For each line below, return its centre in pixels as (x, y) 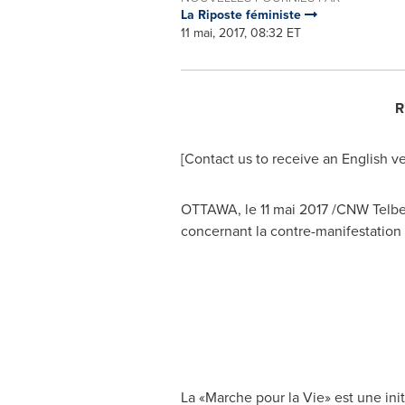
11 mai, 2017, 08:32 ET (240, 33)
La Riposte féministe (242, 15)
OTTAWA (209, 209)
